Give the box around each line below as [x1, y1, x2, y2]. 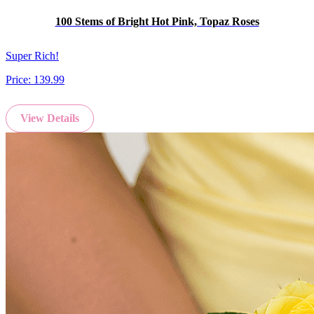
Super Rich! [6, 50, 59, 62]
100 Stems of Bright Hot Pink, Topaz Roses [55, 15, 259, 27]
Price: [6, 74, 34, 86]
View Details [20, 112, 79, 125]
